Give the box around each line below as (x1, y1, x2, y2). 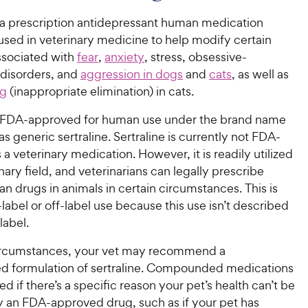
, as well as (232, 66, 289, 82)
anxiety (104, 49, 144, 65)
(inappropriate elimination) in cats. (7, 83, 194, 99)
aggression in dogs (80, 66, 183, 82)
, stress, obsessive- (144, 49, 247, 65)
